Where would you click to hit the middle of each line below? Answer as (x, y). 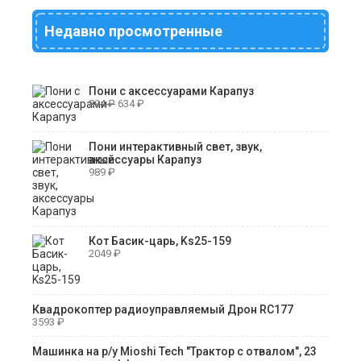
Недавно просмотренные (133, 31)
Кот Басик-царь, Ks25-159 (160, 241)
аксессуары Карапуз (145, 159)
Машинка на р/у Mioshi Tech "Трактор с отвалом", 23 (174, 351)
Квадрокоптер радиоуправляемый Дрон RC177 (163, 309)
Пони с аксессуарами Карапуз (171, 91)
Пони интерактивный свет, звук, (175, 146)
